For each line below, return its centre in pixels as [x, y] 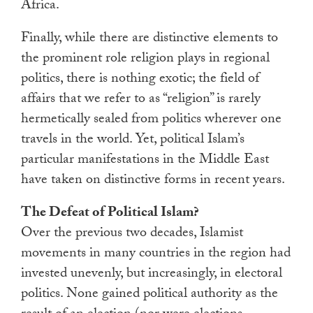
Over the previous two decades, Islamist [132, 234]
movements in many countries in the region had [156, 255]
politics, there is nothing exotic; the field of [140, 80]
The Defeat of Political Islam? [110, 214]
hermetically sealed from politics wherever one [151, 121]
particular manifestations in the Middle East [145, 161]
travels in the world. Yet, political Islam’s [133, 141]
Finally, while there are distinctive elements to [150, 39]
